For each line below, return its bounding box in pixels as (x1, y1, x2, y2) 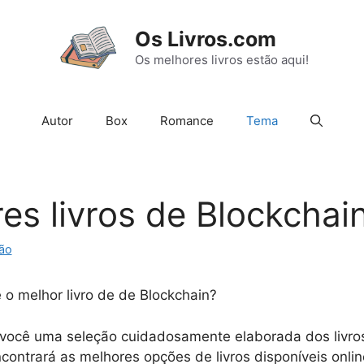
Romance (160, 112, 214, 128)
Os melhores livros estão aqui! (134, 52, 309, 68)
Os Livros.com (134, 27, 276, 52)
